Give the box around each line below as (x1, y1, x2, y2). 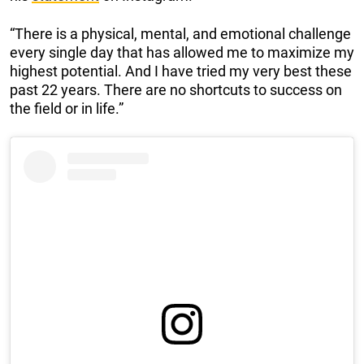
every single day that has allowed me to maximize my (10, 44, 354, 62)
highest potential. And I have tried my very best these (10, 63, 352, 80)
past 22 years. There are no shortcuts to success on (10, 81, 342, 99)
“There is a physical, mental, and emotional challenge (10, 25, 351, 43)
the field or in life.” (10, 100, 123, 118)
